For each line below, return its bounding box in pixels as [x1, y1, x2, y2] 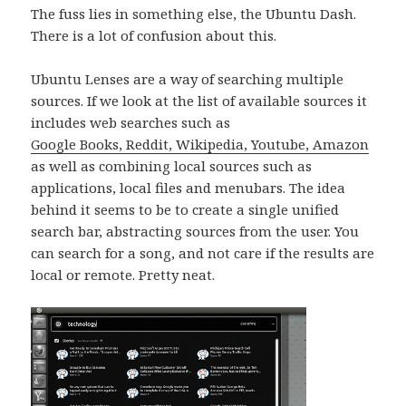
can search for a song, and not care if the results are [31, 244, 375, 263]
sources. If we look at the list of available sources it [31, 92, 368, 111]
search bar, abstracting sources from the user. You [31, 222, 360, 241]
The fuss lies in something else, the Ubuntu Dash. [31, 5, 357, 24]
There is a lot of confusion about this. [31, 26, 277, 45]
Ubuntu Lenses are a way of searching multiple [31, 70, 344, 89]
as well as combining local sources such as [31, 157, 313, 176]
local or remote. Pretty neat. [31, 266, 216, 285]
